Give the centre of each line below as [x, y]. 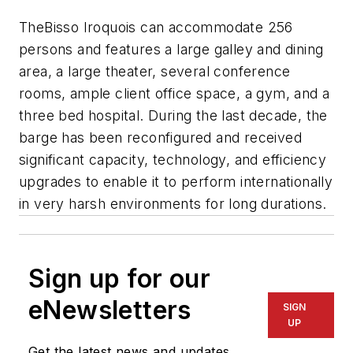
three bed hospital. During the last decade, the [173, 115]
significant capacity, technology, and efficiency [173, 159]
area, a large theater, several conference [155, 71]
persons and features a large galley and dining [171, 49]
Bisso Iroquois [90, 27]
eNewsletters [110, 310]
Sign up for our [119, 278]
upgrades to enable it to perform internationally [176, 181]
